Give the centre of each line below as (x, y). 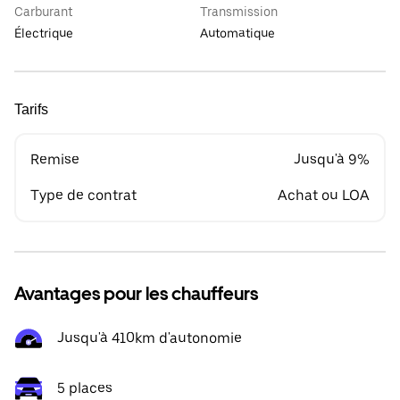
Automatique (237, 33)
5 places (85, 388)
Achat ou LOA (324, 195)
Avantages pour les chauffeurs (136, 294)
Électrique (44, 33)
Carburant (43, 12)
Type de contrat (83, 195)
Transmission (239, 12)
